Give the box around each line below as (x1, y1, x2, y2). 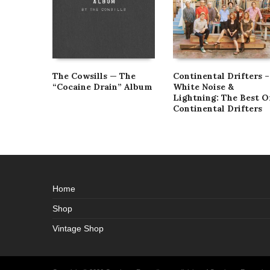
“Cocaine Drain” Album (52, 81, 152, 92)
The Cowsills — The (52, 70, 136, 81)
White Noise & (173, 81, 234, 92)
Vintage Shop (52, 223, 104, 233)
